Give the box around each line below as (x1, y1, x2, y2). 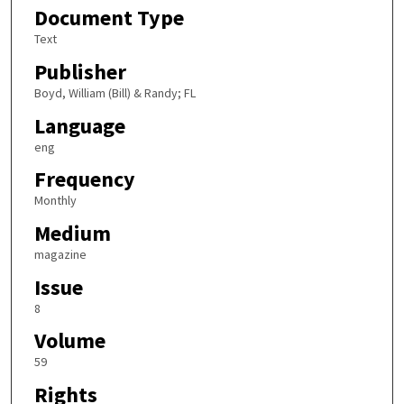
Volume (33, 326, 106, 355)
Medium (33, 218, 111, 247)
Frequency (33, 165, 135, 194)
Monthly (33, 192, 77, 209)
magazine (33, 245, 87, 262)
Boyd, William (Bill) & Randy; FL (33, 85, 196, 102)
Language (33, 111, 125, 140)
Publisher (33, 58, 126, 87)
